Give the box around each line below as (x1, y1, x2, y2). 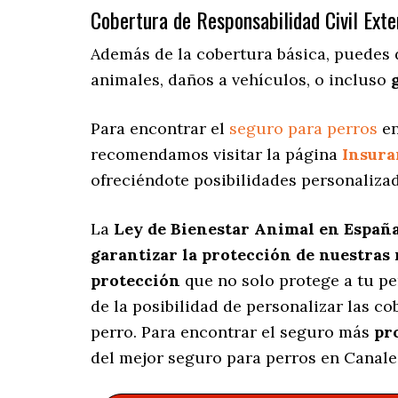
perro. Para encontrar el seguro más (91, 322, 374, 343)
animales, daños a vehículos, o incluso (91, 69, 391, 91)
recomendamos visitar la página (91, 144, 342, 165)
